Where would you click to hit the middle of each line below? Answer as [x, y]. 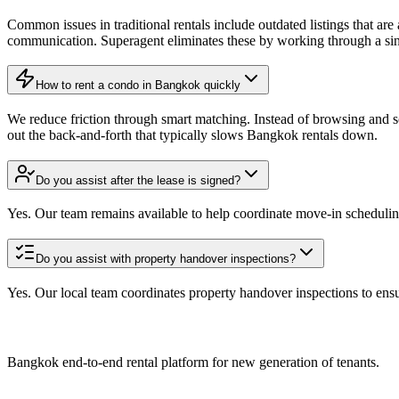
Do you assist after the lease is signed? [138, 180]
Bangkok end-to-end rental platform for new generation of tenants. [193, 362]
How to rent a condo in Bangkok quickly [138, 85]
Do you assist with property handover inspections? [166, 259]
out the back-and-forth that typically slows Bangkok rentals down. [192, 135]
